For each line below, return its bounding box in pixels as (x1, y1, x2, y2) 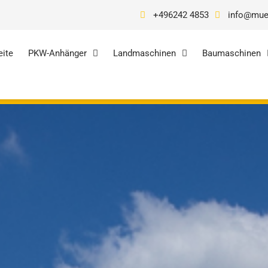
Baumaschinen (202, 48, 261, 59)
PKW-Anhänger (28, 48, 87, 59)
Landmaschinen (112, 48, 176, 59)
